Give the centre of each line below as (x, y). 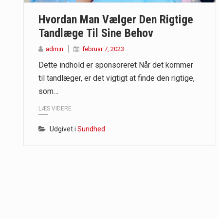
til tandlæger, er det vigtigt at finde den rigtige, (117, 78)
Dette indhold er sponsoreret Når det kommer (116, 65)
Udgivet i (64, 129)
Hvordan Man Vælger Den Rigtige (116, 19)
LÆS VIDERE (55, 109)
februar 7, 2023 (103, 49)
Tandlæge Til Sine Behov (96, 33)
